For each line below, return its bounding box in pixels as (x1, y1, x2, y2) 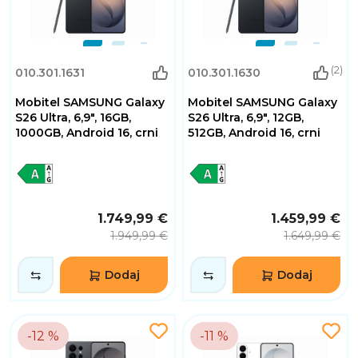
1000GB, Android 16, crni (15, 125, 158, 141)
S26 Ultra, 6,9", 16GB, (15, 110, 131, 125)
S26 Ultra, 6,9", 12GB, (188, 110, 304, 125)
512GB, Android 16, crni (188, 125, 320, 141)
